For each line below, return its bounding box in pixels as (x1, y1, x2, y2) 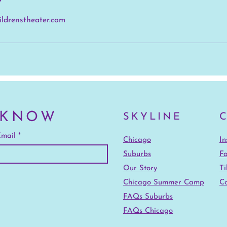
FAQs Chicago (123, 207, 173, 215)
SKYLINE (123, 111, 182, 122)
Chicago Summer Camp (123, 178, 204, 186)
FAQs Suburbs (123, 193, 173, 201)
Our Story (123, 164, 157, 172)
